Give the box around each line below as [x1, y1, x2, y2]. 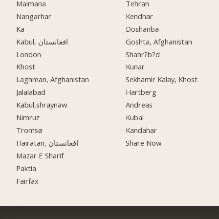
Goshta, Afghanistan [126, 36, 193, 46]
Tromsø [16, 125, 43, 135]
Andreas [126, 100, 153, 110]
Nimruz [16, 112, 40, 123]
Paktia [16, 163, 37, 173]
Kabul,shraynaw [16, 100, 68, 110]
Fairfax [16, 175, 39, 186]
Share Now [126, 137, 162, 148]
